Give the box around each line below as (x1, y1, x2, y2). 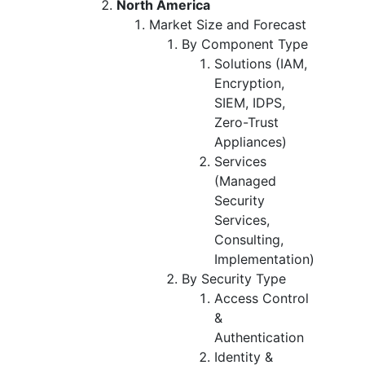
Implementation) (214, 250, 314, 267)
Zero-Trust (214, 113, 279, 130)
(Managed (214, 172, 276, 189)
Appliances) (214, 133, 287, 150)
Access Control (214, 289, 309, 306)
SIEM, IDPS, (214, 94, 285, 111)
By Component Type (182, 35, 308, 52)
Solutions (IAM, (214, 55, 307, 72)
